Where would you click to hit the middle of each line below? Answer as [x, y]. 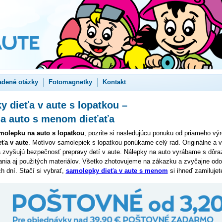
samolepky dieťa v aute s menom [117, 171]
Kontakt [114, 82]
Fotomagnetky [70, 82]
